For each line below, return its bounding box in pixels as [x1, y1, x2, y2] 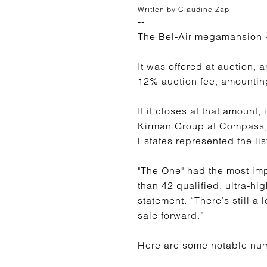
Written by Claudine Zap [138, 5, 229, 14]
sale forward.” [138, 209, 204, 221]
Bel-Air [159, 30, 192, 42]
